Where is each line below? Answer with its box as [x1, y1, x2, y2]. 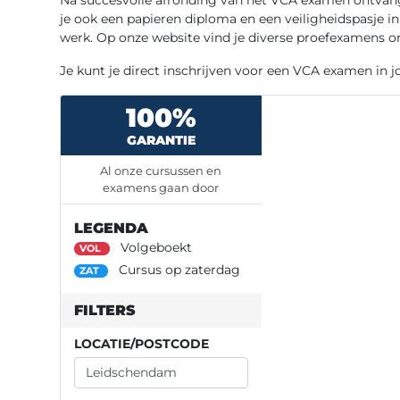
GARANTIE [126, 131, 196, 148]
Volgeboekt [116, 238, 192, 255]
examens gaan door [103, 179, 220, 195]
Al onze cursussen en [100, 162, 222, 178]
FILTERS [74, 301, 136, 319]
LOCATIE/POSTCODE [74, 335, 209, 352]
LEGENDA [74, 219, 148, 237]
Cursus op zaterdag [114, 261, 240, 278]
